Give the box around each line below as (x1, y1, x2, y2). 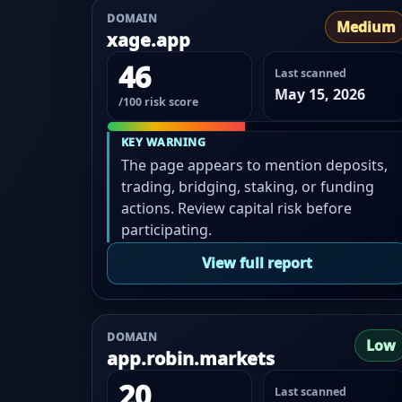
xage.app (107, 28, 190, 53)
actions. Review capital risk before (120, 197, 352, 218)
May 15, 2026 (274, 84, 365, 105)
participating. (120, 219, 212, 240)
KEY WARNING (120, 134, 206, 150)
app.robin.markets (107, 346, 275, 371)
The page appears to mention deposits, (120, 154, 388, 175)
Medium (336, 17, 397, 38)
